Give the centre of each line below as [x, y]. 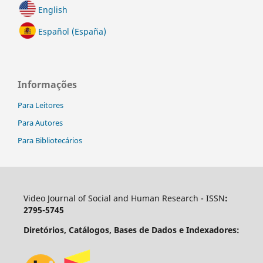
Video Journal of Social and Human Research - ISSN [124, 198]
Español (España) [72, 31]
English [53, 10]
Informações [47, 85]
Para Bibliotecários [50, 140]
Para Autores [40, 122]
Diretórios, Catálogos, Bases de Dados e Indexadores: [131, 230]
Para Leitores [41, 105]
